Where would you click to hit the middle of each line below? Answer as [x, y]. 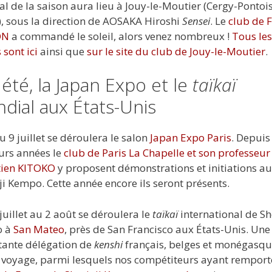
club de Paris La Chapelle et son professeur [167, 153]
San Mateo [39, 229]
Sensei [196, 21]
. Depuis [251, 138]
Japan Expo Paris [191, 138]
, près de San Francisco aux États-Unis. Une [167, 229]
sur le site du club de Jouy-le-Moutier [176, 51]
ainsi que [62, 51]
